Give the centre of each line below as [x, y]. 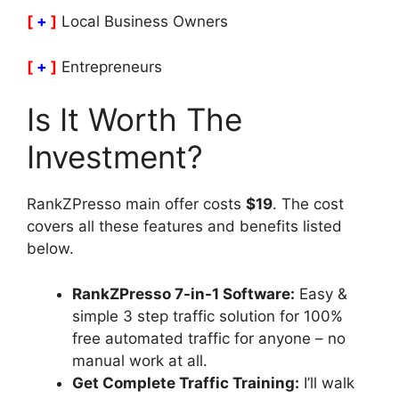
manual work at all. [140, 360]
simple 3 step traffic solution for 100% [208, 316]
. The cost [308, 204]
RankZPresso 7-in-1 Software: [183, 293]
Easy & [321, 293]
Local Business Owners [145, 22]
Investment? [115, 157]
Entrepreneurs [112, 66]
